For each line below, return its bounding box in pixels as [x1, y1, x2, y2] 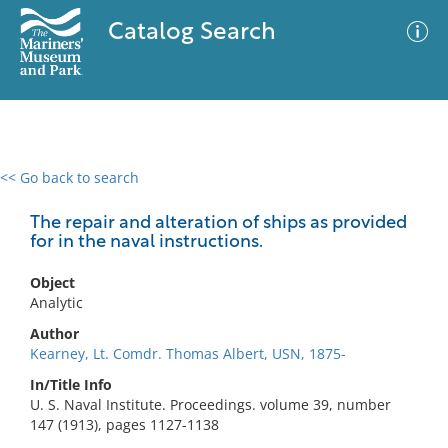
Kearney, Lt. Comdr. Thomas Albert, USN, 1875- [30, 344, 346, 363]
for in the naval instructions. [30, 233, 263, 252]
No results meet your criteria [124, 291, 317, 310]
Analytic [30, 293, 83, 312]
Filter [386, 189, 420, 204]
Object [30, 273, 75, 292]
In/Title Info [30, 375, 112, 394]
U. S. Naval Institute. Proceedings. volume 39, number [30, 395, 391, 414]
